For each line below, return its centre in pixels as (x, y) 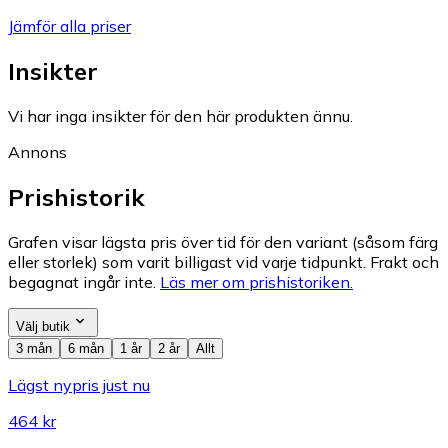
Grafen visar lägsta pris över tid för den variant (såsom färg (223, 241)
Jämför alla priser (69, 26)
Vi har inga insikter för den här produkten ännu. (180, 115)
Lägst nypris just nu (79, 384)
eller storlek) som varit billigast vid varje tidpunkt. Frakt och (223, 261)
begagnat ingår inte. (82, 281)
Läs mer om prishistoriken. (256, 281)
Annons (37, 151)
